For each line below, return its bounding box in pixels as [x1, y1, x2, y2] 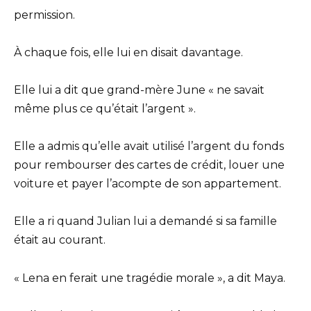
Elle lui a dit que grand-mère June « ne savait [14, 83, 264, 96]
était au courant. [14, 233, 106, 247]
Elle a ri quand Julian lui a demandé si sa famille [14, 215, 277, 228]
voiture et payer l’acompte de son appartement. [14, 177, 281, 191]
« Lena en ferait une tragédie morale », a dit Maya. [14, 271, 285, 285]
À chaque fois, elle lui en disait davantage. [14, 45, 243, 59]
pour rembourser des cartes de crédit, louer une [14, 158, 285, 172]
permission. [14, 8, 75, 22]
